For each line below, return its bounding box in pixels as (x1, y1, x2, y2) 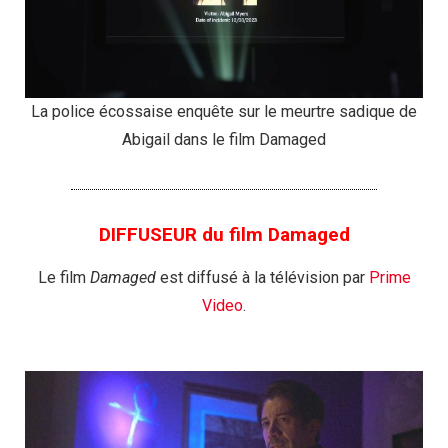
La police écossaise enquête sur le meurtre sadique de (31, 102, 417, 122)
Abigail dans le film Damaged (122, 130, 326, 150)
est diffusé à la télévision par (155, 268, 369, 288)
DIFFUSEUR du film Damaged (98, 223, 350, 247)
